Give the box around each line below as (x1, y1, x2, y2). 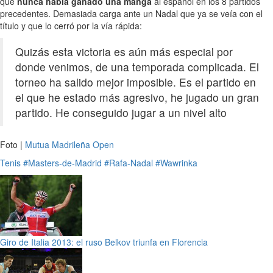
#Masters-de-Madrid (23, 157, 102, 169)
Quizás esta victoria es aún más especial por (15, 44, 233, 60)
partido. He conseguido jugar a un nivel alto (15, 105, 227, 121)
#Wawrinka (155, 157, 197, 169)
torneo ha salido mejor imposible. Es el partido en (15, 74, 256, 90)
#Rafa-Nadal (104, 157, 153, 169)
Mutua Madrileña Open (25, 138, 114, 151)
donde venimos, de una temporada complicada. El (15, 59, 259, 75)
